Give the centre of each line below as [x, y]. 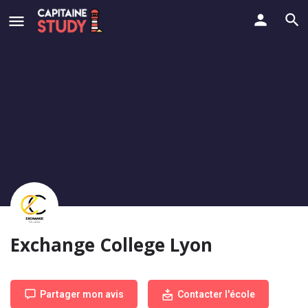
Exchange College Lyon [111, 245]
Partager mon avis [82, 294]
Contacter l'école [216, 294]
